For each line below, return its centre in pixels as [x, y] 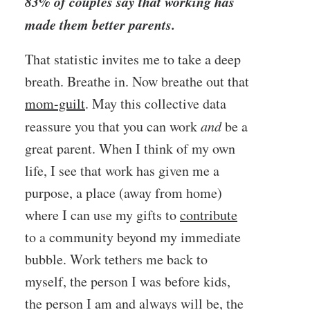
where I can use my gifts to [102, 215]
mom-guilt [55, 103]
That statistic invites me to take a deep [133, 59]
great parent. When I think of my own [130, 148]
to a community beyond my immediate [133, 237]
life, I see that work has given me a [122, 171]
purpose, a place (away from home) [124, 193]
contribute [209, 215]
